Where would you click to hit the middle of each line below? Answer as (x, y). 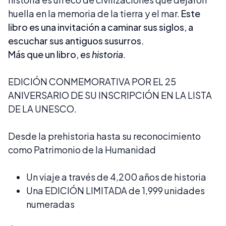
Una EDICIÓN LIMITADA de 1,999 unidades (116, 190)
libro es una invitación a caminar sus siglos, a (101, 27)
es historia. (103, 54)
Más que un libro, (44, 54)
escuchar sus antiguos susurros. (76, 41)
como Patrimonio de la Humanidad (83, 150)
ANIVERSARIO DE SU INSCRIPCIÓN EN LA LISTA (110, 95)
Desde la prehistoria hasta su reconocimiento (104, 136)
